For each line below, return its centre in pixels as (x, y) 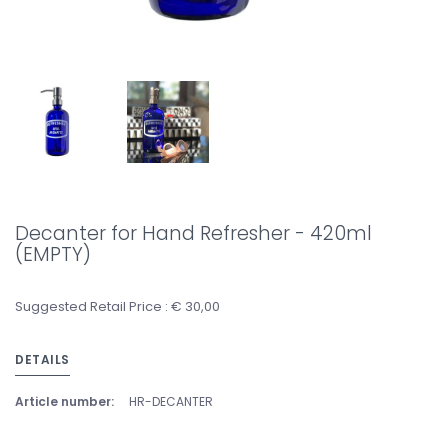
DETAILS (42, 359)
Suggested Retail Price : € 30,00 (117, 306)
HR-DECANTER (171, 401)
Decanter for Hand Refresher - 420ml (193, 233)
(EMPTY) (53, 254)
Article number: (64, 401)
